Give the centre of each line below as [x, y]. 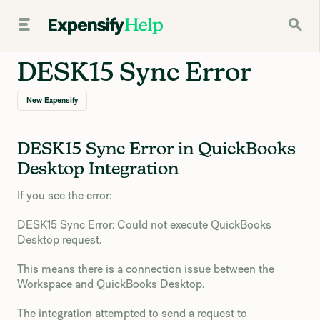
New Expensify [52, 100]
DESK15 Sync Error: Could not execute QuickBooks [144, 225]
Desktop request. [59, 240]
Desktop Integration [98, 169]
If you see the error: [64, 195]
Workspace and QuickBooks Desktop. [111, 284]
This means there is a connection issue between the [146, 269]
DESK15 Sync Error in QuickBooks [156, 149]
